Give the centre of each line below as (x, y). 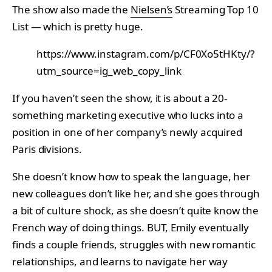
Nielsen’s (152, 9)
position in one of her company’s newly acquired (127, 132)
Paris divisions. (47, 149)
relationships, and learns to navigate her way (120, 261)
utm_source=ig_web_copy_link (109, 70)
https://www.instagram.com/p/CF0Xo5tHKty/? (145, 53)
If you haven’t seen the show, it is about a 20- (120, 98)
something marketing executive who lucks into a (128, 115)
